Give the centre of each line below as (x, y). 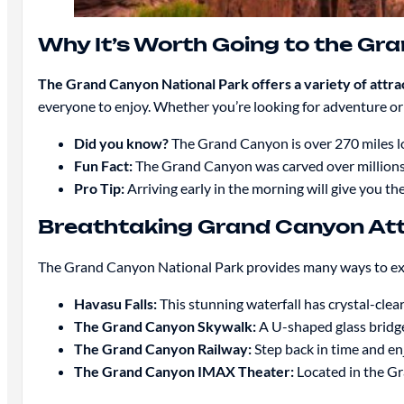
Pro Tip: (99, 188)
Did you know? (121, 143)
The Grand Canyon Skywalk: (165, 326)
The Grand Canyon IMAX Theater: (184, 371)
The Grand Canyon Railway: (162, 348)
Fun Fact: (103, 166)
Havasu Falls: (115, 303)
